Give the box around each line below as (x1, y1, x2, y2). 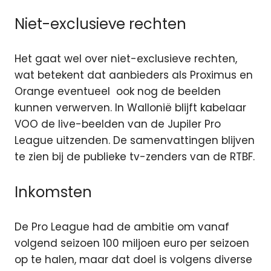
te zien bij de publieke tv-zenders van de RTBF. (15, 149, 255, 165)
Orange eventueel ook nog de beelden (15, 84, 221, 99)
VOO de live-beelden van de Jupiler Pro (15, 117, 221, 132)
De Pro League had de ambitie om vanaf (15, 220, 229, 235)
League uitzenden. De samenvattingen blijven (15, 133, 255, 148)
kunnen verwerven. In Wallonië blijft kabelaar (15, 100, 246, 116)
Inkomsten (15, 181, 92, 202)
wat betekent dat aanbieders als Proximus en (15, 68, 253, 83)
